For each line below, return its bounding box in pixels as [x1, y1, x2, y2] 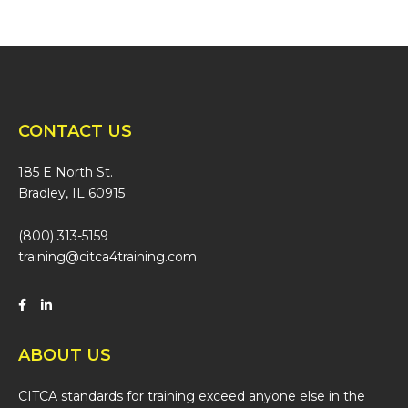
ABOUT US [18, 344, 111, 365]
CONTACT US [18, 121, 132, 141]
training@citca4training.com [18, 248, 197, 265]
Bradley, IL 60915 [18, 185, 125, 201]
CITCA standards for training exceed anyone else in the [18, 387, 365, 404]
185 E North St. [18, 164, 113, 180]
